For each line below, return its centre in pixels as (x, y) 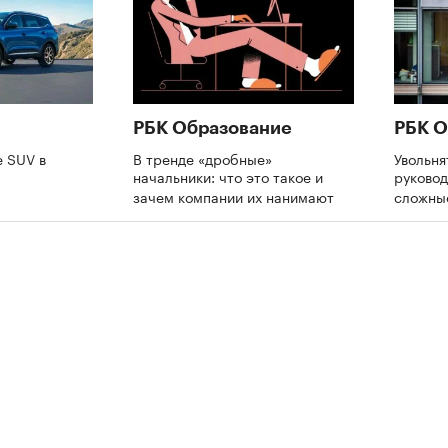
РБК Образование (212, 127)
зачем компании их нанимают (235, 195)
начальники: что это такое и (228, 175)
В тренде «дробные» (202, 157)
